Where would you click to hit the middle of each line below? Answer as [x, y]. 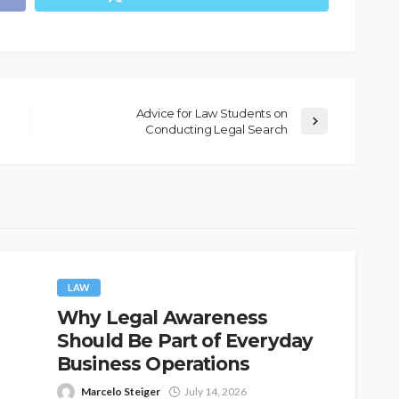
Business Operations [154, 363]
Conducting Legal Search [216, 129]
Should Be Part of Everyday [185, 340]
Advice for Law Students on [212, 113]
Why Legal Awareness [163, 317]
